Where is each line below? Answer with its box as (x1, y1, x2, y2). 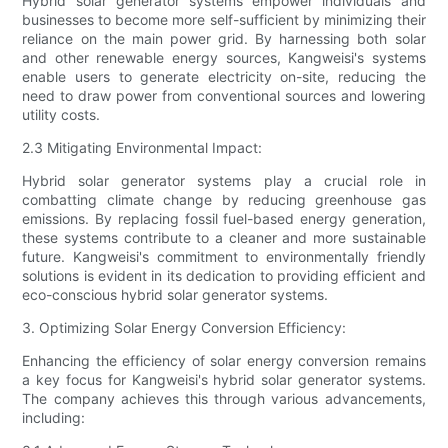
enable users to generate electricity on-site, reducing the (22, 68, 426, 86)
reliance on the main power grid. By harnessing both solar (22, 30, 426, 48)
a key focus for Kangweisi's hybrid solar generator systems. (22, 371, 426, 389)
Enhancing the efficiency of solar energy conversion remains (22, 352, 426, 370)
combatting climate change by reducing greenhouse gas (22, 191, 426, 209)
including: (22, 409, 86, 427)
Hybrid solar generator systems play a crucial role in (22, 172, 426, 190)
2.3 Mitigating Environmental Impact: (22, 139, 263, 157)
